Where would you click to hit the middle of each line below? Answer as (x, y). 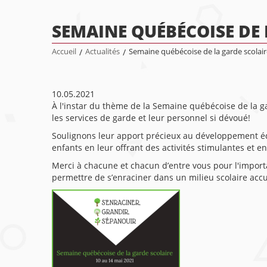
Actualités (103, 52)
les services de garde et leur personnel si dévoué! (151, 118)
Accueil (64, 52)
